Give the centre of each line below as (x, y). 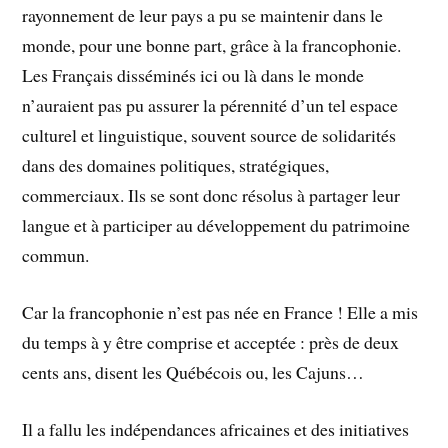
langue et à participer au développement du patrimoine (216, 225)
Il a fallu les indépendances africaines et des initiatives (216, 428)
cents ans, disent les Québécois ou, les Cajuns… (193, 371)
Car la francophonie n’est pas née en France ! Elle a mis (220, 311)
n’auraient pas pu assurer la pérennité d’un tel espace (210, 105)
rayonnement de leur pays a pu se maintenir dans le (203, 15)
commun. (56, 255)
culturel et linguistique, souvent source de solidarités (209, 135)
